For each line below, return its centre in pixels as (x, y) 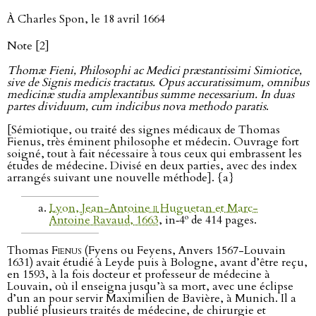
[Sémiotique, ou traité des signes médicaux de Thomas (144, 130)
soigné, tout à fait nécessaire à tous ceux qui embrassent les (154, 154)
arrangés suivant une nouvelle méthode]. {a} (121, 178)
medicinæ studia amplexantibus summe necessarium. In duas (151, 95)
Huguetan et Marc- (208, 208)
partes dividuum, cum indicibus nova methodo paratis (136, 107)
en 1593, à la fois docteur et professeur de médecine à (139, 275)
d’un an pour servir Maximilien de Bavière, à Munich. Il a (152, 299)
